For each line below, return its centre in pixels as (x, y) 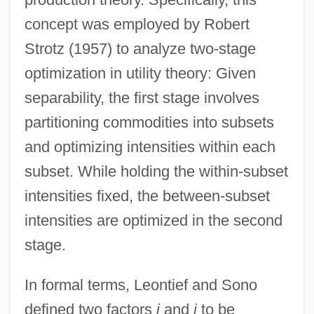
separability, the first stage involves (142, 97)
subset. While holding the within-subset (156, 171)
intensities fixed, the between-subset (147, 196)
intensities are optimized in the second (153, 220)
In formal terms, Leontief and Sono (141, 285)
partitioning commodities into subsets (149, 122)
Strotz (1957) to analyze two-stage (140, 48)
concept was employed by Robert (137, 24)
